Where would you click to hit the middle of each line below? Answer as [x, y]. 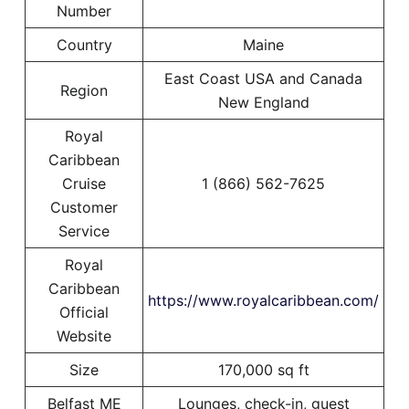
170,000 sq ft [263, 370]
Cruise [84, 184]
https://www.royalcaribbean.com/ [263, 301]
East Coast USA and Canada [263, 79]
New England [263, 103]
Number [84, 11]
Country [84, 45]
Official [84, 313]
